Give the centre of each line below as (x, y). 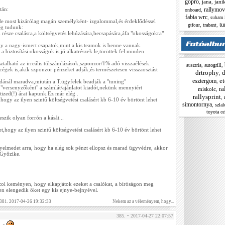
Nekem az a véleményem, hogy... (143, 202)
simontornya (197, 104)
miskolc (207, 89)
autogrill (213, 65)
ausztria (194, 65)
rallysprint (207, 97)
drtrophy (207, 73)
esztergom (204, 81)
